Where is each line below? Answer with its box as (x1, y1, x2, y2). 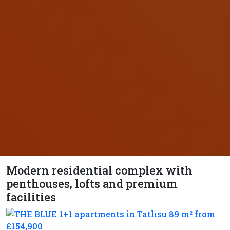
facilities (6, 189, 56, 204)
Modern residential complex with (6, 162, 193, 178)
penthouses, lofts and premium (6, 176, 178, 191)
